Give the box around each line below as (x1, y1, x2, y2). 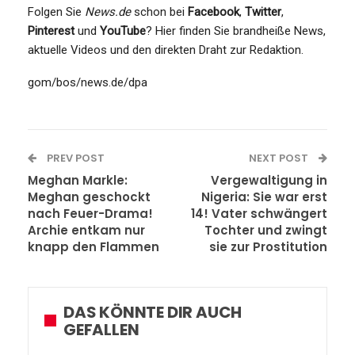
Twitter (245, 4, 281, 19)
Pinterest (28, 23, 74, 38)
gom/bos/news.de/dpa (28, 74, 147, 90)
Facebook (188, 4, 239, 19)
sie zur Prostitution (209, 238, 327, 255)
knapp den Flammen (28, 238, 159, 255)
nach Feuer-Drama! (28, 204, 153, 222)
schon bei (131, 4, 188, 19)
